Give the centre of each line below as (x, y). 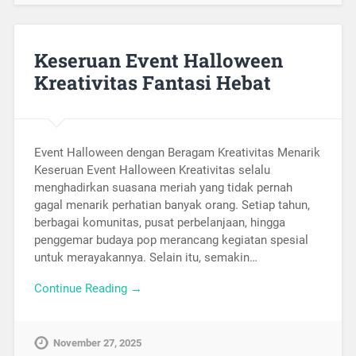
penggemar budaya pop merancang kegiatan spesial (171, 240)
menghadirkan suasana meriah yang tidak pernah (163, 187)
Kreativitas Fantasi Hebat (152, 83)
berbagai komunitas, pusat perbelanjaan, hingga (159, 222)
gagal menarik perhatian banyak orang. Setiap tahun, (172, 205)
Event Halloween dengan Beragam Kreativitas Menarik (177, 152)
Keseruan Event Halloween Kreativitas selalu (152, 170)
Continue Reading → (88, 288)
